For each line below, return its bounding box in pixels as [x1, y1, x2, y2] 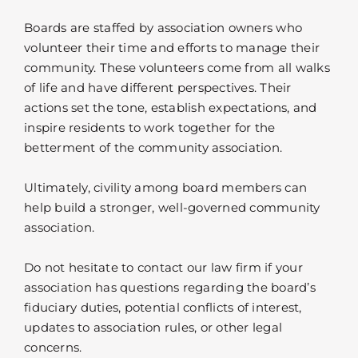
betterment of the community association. [24, 140, 282, 156]
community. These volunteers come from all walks [24, 60, 330, 76]
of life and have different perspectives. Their [24, 80, 292, 96]
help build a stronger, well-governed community [24, 200, 320, 216]
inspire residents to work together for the [24, 120, 276, 136]
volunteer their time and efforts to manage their [24, 40, 320, 56]
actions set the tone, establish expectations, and [24, 100, 317, 116]
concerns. [24, 340, 82, 356]
